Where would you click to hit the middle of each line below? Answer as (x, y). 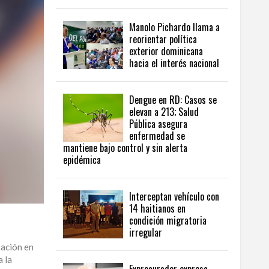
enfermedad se (157, 136)
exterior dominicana (166, 51)
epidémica (82, 160)
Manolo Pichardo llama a (174, 27)
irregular (146, 233)
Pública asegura (158, 124)
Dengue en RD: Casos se (173, 100)
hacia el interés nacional (174, 63)
